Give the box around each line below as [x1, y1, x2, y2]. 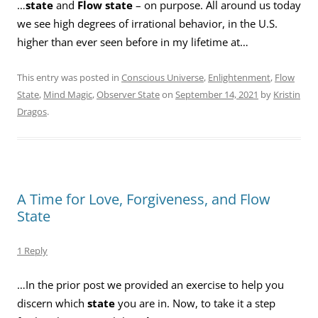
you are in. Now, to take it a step [115, 295, 275, 311]
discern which [17, 295, 87, 311]
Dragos [17, 104, 47, 118]
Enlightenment [208, 70, 270, 84]
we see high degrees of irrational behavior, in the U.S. [17, 16, 278, 31]
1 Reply [17, 243, 48, 257]
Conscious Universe [121, 70, 204, 84]
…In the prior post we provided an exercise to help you [17, 277, 284, 292]
